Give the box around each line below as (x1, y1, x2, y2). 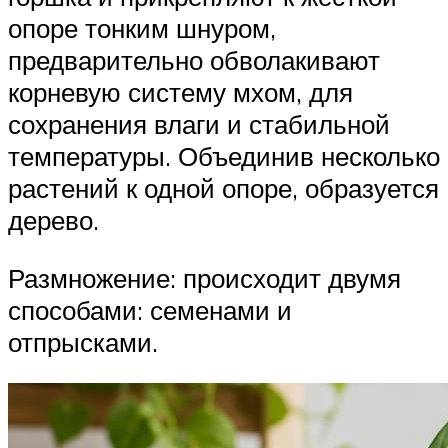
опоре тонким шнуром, (8, 12, 276, 44)
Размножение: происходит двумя (8, 261, 401, 294)
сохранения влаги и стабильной (8, 108, 390, 140)
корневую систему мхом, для (8, 76, 353, 108)
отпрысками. (8, 325, 158, 358)
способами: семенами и (8, 293, 292, 326)
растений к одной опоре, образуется (8, 172, 439, 204)
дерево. (8, 204, 99, 236)
